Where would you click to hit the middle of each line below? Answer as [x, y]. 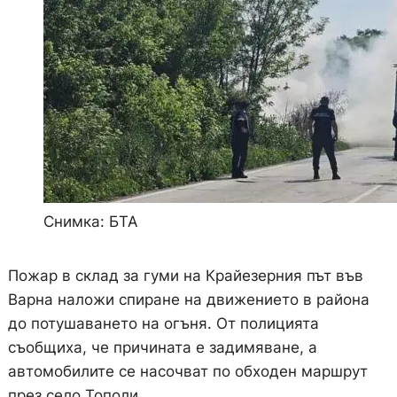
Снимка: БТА [90, 222]
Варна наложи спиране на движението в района [188, 300]
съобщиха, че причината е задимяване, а [162, 348]
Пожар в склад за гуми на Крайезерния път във [185, 276]
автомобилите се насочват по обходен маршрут [187, 372]
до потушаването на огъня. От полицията [163, 324]
